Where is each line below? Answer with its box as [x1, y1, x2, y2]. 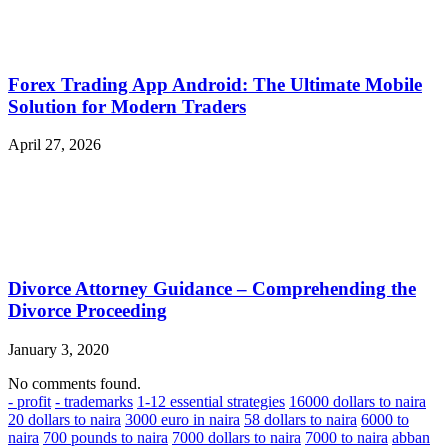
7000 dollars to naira [172, 428, 301, 446]
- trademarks [55, 392, 133, 410]
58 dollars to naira [244, 410, 357, 428]
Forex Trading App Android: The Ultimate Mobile [8, 73, 422, 95]
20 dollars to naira [8, 410, 121, 428]
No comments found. [8, 374, 141, 392]
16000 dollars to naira [289, 392, 426, 410]
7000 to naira [305, 428, 388, 446]
